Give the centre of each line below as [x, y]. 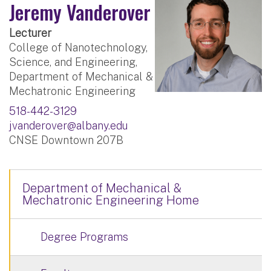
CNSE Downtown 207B [66, 140]
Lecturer [30, 33]
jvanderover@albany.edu [68, 125]
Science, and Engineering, [73, 62]
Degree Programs [84, 237]
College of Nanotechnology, [78, 47]
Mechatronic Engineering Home [111, 200]
